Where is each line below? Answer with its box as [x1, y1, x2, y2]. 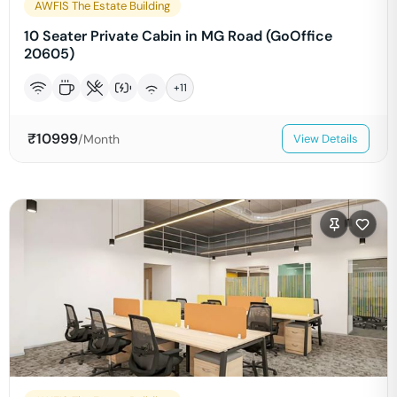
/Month [78, 130, 120, 147]
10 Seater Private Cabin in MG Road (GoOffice [24, 27, 332, 45]
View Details [293, 131, 358, 146]
